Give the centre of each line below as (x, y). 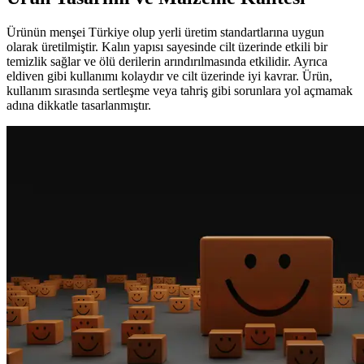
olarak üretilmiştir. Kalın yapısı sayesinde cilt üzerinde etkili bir (167, 47)
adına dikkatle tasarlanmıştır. (79, 106)
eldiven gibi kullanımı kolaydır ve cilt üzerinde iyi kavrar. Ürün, (169, 76)
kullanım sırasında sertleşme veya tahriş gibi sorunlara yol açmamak (180, 91)
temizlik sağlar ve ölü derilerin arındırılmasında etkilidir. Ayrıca (167, 62)
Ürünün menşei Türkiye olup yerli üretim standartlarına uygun (165, 32)
